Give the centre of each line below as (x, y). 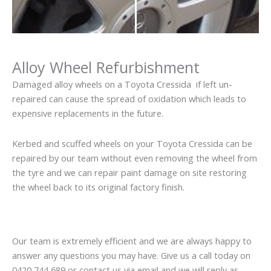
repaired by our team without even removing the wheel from (135, 158)
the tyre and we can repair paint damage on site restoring (129, 172)
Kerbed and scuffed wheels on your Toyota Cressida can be (132, 143)
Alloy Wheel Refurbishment (106, 67)
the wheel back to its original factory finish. (98, 187)
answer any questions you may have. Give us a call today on (131, 256)
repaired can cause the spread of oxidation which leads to (129, 99)
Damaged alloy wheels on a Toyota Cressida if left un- (122, 84)
